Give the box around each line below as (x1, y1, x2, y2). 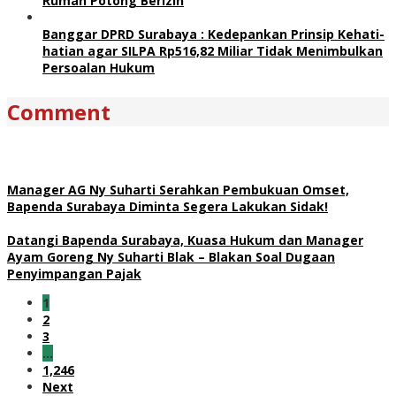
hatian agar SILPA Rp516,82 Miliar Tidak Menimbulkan (42, 42, 383, 59)
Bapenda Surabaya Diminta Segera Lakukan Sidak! (7, 197, 328, 215)
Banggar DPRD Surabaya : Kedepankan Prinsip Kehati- (42, 25, 385, 42)
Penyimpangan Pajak (7, 264, 141, 282)
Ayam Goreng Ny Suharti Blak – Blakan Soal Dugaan (7, 247, 335, 265)
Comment (7, 96, 110, 126)
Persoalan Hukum (42, 58, 155, 76)
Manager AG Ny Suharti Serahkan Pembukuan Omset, (7, 180, 349, 198)
